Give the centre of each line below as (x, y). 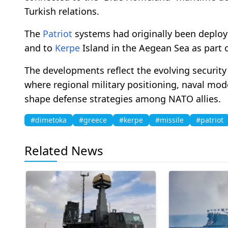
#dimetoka (49, 120)
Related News (64, 150)
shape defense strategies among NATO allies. (123, 98)
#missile (169, 120)
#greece (93, 120)
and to (40, 48)
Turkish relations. (62, 11)
